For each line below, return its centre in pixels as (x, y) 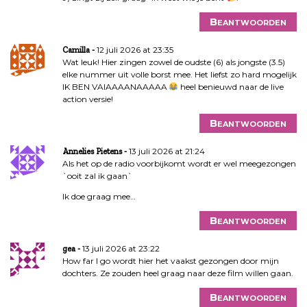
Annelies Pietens (92, 151)
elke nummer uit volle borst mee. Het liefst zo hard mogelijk (179, 74)
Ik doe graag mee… (99, 196)
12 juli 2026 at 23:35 (135, 49)
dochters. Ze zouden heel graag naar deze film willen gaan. (177, 273)
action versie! (87, 99)
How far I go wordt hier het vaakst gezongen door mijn (170, 260)
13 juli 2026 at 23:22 (121, 248)
